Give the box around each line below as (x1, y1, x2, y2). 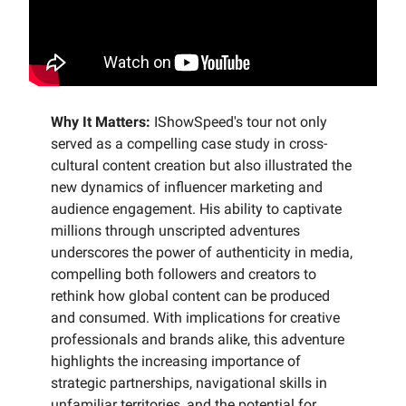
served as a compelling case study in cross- (51, 135, 327, 153)
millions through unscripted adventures (51, 222, 300, 240)
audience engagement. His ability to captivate (51, 200, 342, 218)
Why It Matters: (51, 113, 150, 131)
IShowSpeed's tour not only (150, 113, 327, 131)
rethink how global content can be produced (51, 287, 330, 305)
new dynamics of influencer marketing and (51, 179, 323, 197)
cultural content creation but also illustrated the (51, 157, 352, 175)
